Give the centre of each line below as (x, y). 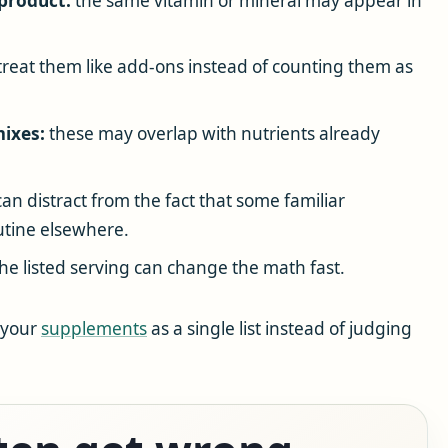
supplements (94, 328)
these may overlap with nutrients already (212, 134)
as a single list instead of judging (279, 328)
